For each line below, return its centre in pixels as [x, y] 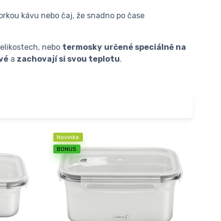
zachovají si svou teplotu [68, 59]
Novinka [68, 137]
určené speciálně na [145, 47]
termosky [82, 47]
